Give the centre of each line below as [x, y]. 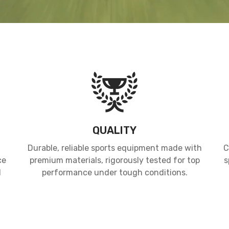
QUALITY [114, 130]
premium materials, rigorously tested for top [114, 160]
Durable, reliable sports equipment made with [114, 148]
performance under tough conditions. [114, 172]
